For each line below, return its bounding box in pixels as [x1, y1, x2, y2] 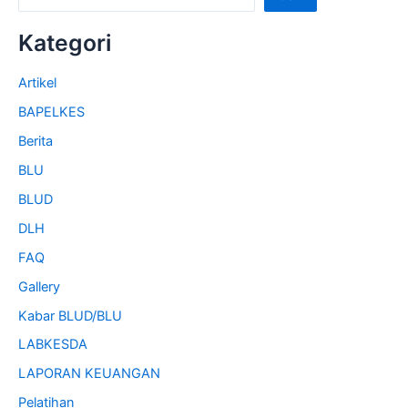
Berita [18, 132, 53, 149]
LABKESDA [18, 336, 87, 353]
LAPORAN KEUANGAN [18, 365, 160, 382]
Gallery [18, 278, 60, 295]
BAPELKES [18, 103, 85, 120]
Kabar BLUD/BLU [18, 307, 122, 324]
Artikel [18, 75, 56, 91]
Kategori [18, 28, 111, 56]
